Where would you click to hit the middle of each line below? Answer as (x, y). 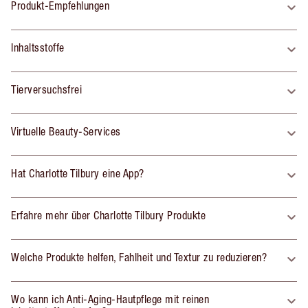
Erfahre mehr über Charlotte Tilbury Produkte (108, 215)
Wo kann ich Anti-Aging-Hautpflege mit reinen (110, 299)
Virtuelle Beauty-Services (66, 131)
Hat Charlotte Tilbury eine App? (78, 173)
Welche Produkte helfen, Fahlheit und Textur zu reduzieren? (139, 257)
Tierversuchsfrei (46, 89)
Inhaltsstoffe (38, 47)
